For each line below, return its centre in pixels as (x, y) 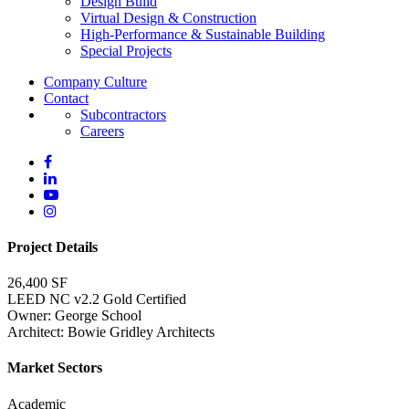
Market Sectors (55, 368)
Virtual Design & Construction (168, 17)
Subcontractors (123, 114)
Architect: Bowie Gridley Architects (111, 332)
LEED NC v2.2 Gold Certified (97, 299)
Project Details (52, 246)
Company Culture (95, 81)
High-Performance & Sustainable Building (203, 34)
